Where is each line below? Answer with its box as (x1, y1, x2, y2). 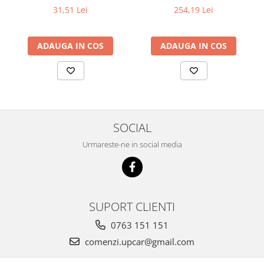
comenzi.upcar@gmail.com (82, 236, 194, 248)
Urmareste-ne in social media (82, 139, 182, 150)
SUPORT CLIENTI (89, 198, 175, 215)
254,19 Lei (174, 4, 213, 16)
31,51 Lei (53, 4, 88, 16)
